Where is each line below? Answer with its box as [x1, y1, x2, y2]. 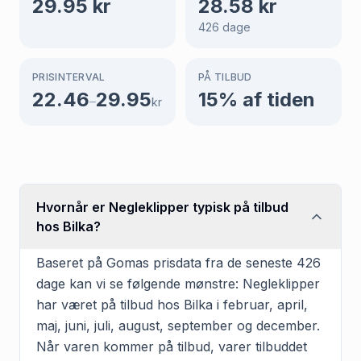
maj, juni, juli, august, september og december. [36, 317, 320, 334]
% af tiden [218, 87, 315, 111]
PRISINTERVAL [32, 70, 106, 83]
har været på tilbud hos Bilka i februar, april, [36, 296, 308, 313]
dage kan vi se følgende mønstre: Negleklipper [36, 275, 320, 292]
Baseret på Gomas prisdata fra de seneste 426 [36, 254, 321, 271]
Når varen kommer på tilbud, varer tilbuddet [36, 338, 307, 355]
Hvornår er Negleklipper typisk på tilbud [36, 198, 288, 215]
